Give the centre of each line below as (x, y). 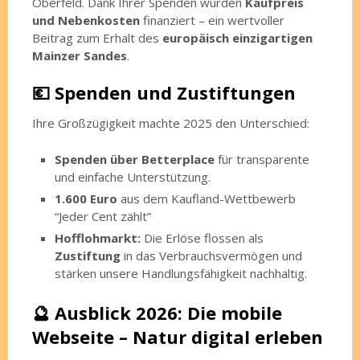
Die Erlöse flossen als (202, 237)
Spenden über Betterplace (135, 159)
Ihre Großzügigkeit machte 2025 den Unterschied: (170, 123)
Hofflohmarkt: (98, 237)
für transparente (262, 159)
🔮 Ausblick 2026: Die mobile (157, 313)
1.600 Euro (86, 198)
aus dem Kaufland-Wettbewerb (207, 198)
